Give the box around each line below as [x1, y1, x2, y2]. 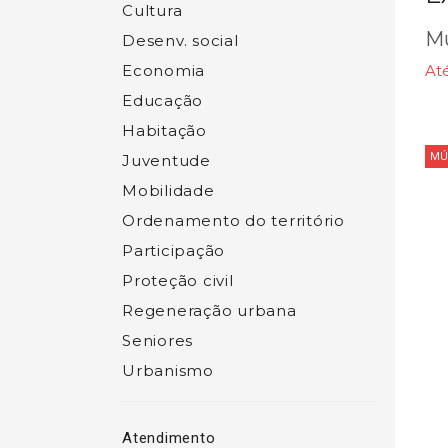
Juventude [122, 151, 211, 170]
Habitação [122, 121, 207, 140]
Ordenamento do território [122, 211, 345, 230]
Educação [122, 91, 203, 110]
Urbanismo [122, 361, 214, 380]
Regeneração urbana [122, 301, 297, 320]
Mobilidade [122, 181, 215, 200]
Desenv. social [122, 31, 239, 50]
